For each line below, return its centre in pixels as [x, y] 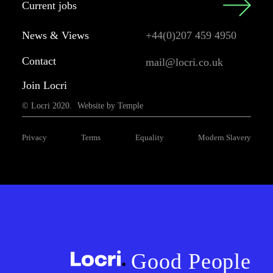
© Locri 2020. [47, 105]
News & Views [55, 35]
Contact [39, 61]
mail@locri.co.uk [184, 62]
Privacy [34, 138]
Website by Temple [110, 105]
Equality [149, 138]
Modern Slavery [225, 138]
